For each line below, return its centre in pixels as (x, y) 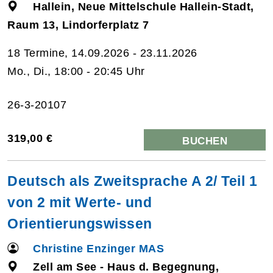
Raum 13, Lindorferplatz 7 (78, 25)
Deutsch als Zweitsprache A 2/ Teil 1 (132, 181)
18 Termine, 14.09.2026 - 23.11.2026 (102, 53)
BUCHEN (205, 141)
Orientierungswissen (80, 223)
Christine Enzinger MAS (99, 248)
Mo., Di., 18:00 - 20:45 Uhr (76, 71)
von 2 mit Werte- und (80, 202)
